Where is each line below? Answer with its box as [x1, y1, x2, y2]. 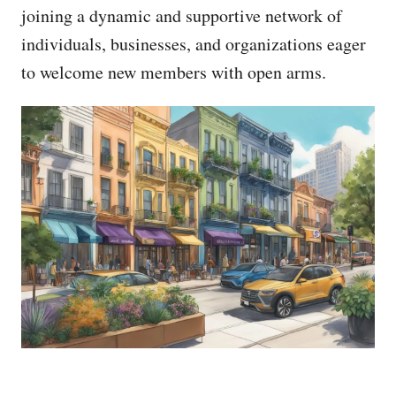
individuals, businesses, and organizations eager [21, 32, 366, 57]
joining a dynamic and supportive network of [21, 4, 342, 28]
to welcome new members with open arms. [21, 60, 326, 85]
